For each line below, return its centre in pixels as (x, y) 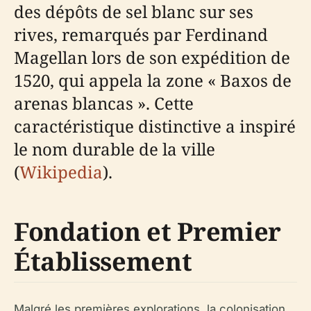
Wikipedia (61, 172)
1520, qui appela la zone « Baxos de (153, 80)
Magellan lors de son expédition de (152, 57)
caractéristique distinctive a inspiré (155, 126)
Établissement (103, 261)
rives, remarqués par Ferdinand (141, 34)
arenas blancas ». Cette (104, 103)
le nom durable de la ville (115, 149)
